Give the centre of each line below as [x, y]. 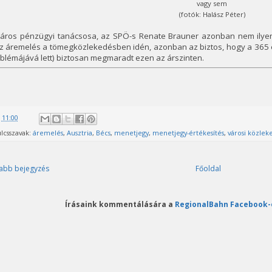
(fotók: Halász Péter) [212, 15]
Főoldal [208, 168]
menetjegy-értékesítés [188, 132]
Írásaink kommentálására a [120, 204]
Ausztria [79, 132]
